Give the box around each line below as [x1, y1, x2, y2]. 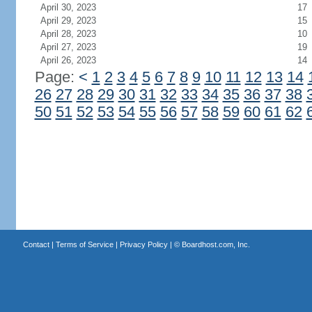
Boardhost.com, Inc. [181, 240, 250, 249]
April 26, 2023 [40, 55, 96, 65]
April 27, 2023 [40, 42, 96, 52]
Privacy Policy [119, 240, 168, 249]
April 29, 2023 [40, 15, 96, 26]
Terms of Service [55, 240, 114, 249]
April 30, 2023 [40, 2, 96, 13]
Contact [22, 240, 49, 249]
